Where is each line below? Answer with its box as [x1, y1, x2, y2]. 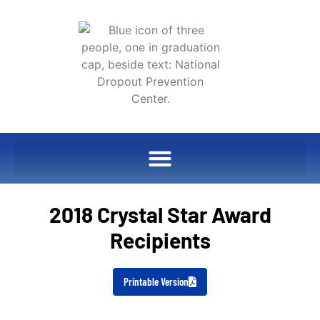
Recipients [109, 227, 211, 253]
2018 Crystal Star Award [49, 201, 271, 227]
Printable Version [124, 275, 189, 288]
